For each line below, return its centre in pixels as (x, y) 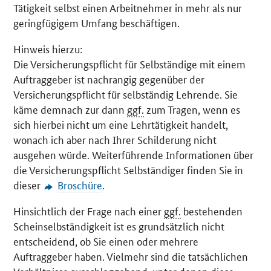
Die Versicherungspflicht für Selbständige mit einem (130, 64)
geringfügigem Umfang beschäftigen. (97, 23)
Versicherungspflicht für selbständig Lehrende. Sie (126, 94)
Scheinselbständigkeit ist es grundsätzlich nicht (119, 226)
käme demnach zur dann (70, 109)
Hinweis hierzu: (48, 49)
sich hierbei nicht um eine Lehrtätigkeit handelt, (121, 124)
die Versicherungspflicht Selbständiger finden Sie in (129, 170)
